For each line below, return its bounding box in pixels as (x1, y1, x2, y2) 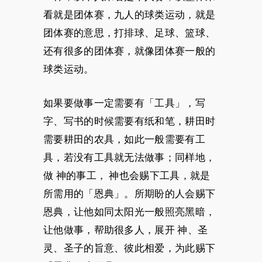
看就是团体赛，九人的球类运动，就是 (43, 8, 216, 22)
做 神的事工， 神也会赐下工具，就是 (43, 168, 211, 182)
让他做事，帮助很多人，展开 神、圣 (43, 223, 208, 237)
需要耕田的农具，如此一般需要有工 (43, 132, 205, 146)
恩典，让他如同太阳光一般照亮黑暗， (43, 205, 216, 219)
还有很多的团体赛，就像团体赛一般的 (43, 44, 216, 58)
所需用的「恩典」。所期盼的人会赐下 (43, 187, 216, 201)
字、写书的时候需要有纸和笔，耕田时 (43, 114, 216, 128)
